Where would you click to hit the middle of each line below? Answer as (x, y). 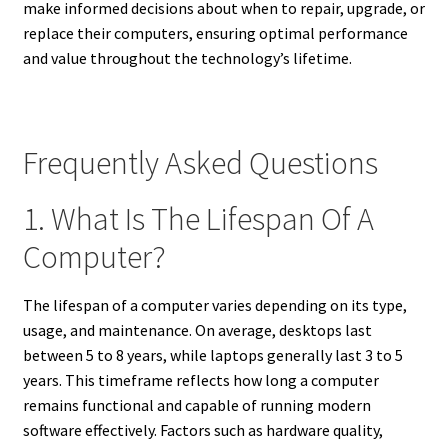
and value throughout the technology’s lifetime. (187, 57)
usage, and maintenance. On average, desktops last (197, 329)
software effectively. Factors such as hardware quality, (202, 429)
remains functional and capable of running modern (196, 404)
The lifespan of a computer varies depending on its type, (214, 304)
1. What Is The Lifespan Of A (198, 218)
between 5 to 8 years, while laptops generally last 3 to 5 (212, 354)
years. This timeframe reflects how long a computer (200, 379)
